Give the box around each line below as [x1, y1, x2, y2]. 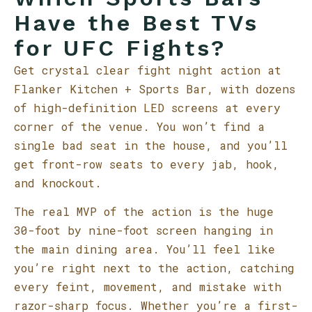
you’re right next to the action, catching [14, 260, 295, 275]
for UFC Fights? [14, 35, 226, 61]
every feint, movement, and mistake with [14, 279, 281, 294]
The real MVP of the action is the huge [14, 204, 274, 219]
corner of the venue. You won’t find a [14, 119, 265, 134]
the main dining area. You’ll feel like [14, 242, 275, 256]
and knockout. [14, 175, 102, 190]
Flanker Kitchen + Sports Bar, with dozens [14, 81, 295, 96]
